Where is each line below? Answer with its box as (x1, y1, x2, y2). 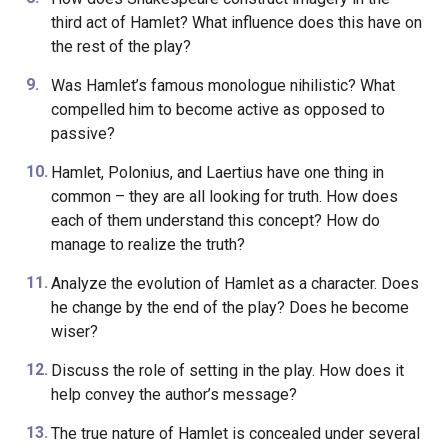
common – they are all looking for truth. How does (50, 187, 398, 206)
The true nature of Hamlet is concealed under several (50, 424, 420, 443)
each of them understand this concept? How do (50, 211, 380, 230)
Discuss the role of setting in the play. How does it (50, 361, 404, 380)
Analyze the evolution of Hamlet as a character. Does (50, 274, 419, 293)
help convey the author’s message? (50, 385, 297, 404)
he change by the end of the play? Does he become (50, 298, 409, 317)
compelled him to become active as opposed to (50, 100, 385, 119)
